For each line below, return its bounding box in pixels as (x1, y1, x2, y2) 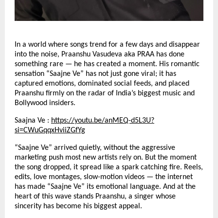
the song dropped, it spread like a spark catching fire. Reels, (15, 163, 203, 172)
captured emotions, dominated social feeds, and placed (15, 80, 189, 88)
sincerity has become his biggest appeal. (15, 202, 142, 211)
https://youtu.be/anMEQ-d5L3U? (51, 117, 154, 125)
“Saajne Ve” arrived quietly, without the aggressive (15, 144, 175, 152)
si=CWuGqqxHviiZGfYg (15, 127, 85, 135)
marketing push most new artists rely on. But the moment (15, 154, 197, 162)
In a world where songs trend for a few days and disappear (15, 41, 200, 49)
